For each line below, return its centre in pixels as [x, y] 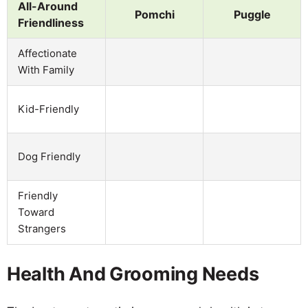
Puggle [252, 14]
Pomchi [154, 14]
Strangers [42, 228]
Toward [36, 212]
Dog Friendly [49, 156]
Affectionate [47, 53]
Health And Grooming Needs [133, 274]
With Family [46, 69]
